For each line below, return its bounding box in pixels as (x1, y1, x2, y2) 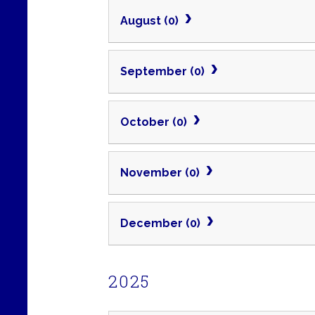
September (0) (120, 65, 207, 79)
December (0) (120, 217, 203, 231)
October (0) (120, 115, 190, 129)
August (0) (120, 14, 181, 28)
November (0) (120, 166, 202, 180)
